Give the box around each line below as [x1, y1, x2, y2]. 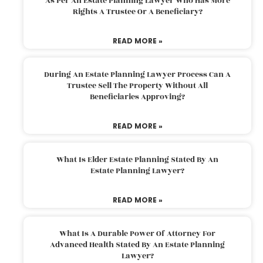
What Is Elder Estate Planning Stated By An [56, 153, 218, 166]
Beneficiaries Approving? [90, 90, 185, 103]
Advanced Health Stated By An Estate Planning [50, 238, 225, 251]
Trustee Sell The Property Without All [67, 79, 208, 92]
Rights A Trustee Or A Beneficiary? [72, 5, 203, 18]
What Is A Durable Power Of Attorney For [59, 227, 215, 240]
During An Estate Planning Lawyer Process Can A [44, 68, 231, 80]
